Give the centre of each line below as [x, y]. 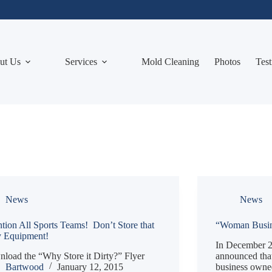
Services [81, 62]
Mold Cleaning [170, 62]
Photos [227, 62]
